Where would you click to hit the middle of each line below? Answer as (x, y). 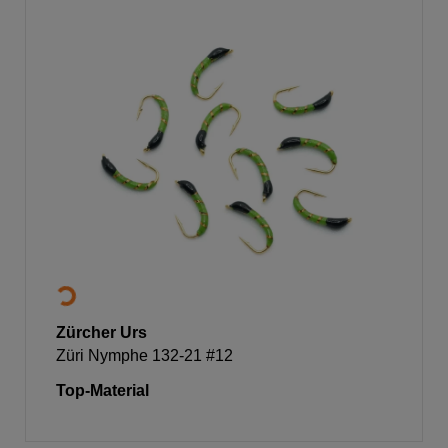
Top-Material (102, 390)
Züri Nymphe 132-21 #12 (144, 355)
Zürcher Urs (101, 332)
